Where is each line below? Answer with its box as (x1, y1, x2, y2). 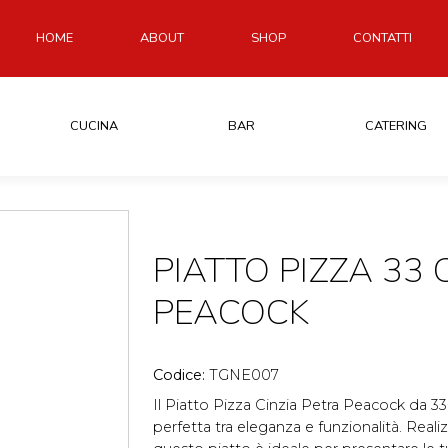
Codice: (153, 365, 209, 384)
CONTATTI (353, 28, 412, 47)
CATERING (365, 116, 428, 135)
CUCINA (69, 116, 118, 135)
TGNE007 (209, 365, 279, 384)
